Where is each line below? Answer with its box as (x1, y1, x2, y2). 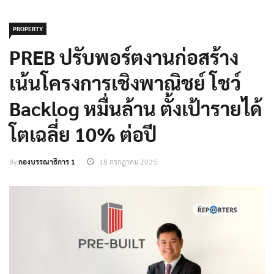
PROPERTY (13, 24, 43, 33)
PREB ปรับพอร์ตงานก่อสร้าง (9, 44, 239, 70)
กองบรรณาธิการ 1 (18, 157, 75, 167)
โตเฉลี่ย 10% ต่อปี (9, 121, 157, 147)
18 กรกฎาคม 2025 (99, 157, 157, 167)
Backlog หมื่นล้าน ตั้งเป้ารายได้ (9, 95, 262, 121)
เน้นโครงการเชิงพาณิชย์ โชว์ (9, 70, 241, 95)
